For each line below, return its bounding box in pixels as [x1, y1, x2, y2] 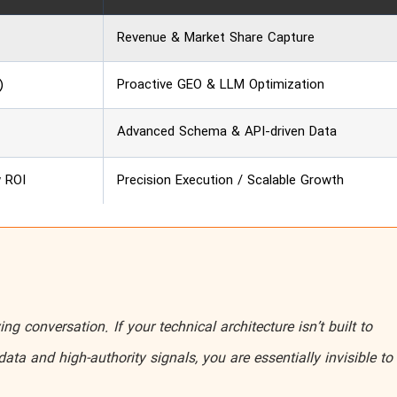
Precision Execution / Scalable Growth [116, 169, 344, 191]
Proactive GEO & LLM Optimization [116, 74, 324, 96]
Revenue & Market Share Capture [116, 27, 315, 49]
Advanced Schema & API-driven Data [116, 121, 337, 143]
